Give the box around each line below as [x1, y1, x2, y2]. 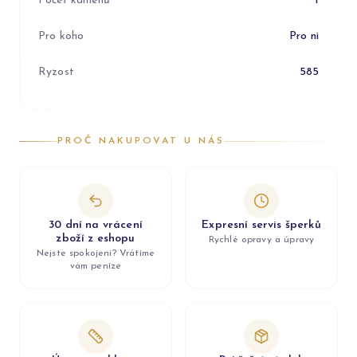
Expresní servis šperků [202, 219, 321, 231]
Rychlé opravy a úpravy [208, 235, 315, 245]
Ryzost [38, 66, 74, 78]
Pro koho [38, 30, 84, 42]
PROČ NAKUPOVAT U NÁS [57, 136, 225, 146]
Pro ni [289, 30, 319, 42]
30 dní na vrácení [49, 219, 143, 231]
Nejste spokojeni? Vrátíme [36, 249, 155, 258]
